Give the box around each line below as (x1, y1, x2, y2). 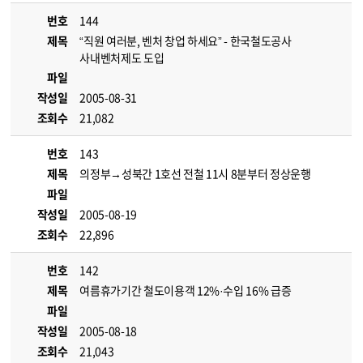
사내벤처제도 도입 (79, 49, 164, 66)
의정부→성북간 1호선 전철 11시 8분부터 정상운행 (79, 165, 311, 181)
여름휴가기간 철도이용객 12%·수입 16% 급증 (79, 282, 292, 298)
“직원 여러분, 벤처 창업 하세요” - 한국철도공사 (79, 32, 292, 49)
